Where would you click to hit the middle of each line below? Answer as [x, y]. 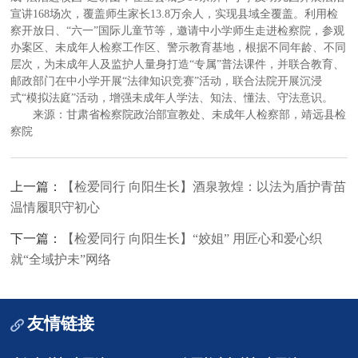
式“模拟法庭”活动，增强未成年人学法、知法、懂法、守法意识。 [172, 97]
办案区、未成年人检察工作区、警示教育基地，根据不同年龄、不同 [179, 47]
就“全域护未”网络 [61, 259]
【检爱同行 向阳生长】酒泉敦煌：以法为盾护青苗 [204, 186]
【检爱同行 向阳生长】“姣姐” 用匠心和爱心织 [192, 238]
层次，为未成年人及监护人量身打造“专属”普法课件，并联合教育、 [178, 64]
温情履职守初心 [56, 207]
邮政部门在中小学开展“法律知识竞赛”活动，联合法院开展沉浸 [167, 81]
